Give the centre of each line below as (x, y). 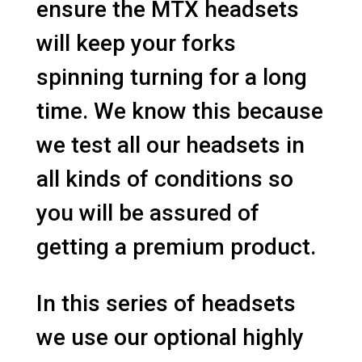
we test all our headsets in (170, 145)
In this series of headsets (166, 303)
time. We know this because (179, 111)
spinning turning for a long (171, 77)
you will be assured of (147, 213)
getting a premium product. (176, 247)
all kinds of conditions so (164, 179)
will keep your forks (136, 43)
